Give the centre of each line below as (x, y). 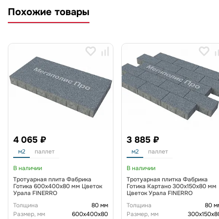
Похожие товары (49, 12)
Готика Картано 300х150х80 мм (172, 186)
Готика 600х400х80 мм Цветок (58, 186)
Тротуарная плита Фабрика (52, 180)
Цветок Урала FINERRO (160, 193)
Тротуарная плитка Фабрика (167, 180)
